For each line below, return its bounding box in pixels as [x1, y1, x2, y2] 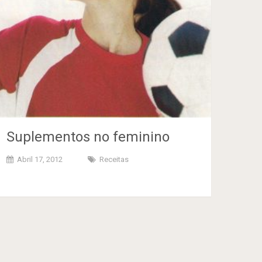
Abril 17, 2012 [17, 155, 63, 164]
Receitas [99, 155, 129, 164]
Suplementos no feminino [6, 129, 170, 146]
